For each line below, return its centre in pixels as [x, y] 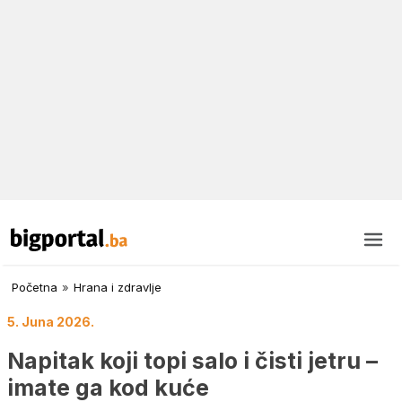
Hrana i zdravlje [118, 288]
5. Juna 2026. [51, 322]
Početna [35, 288]
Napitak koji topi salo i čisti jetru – [192, 360]
